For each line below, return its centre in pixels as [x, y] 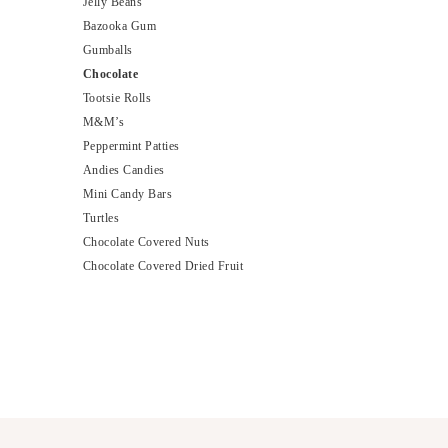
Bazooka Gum [119, 26]
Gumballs [107, 50]
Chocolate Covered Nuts [146, 242]
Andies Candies [123, 170]
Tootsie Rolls [117, 98]
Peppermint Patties [131, 146]
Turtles [101, 218]
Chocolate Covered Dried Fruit [163, 266]
